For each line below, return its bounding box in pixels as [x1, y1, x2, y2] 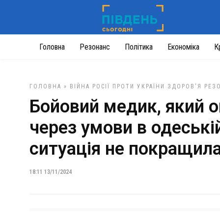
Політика [125, 42, 153, 52]
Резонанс [80, 42, 110, 52]
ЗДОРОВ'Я [167, 83, 202, 90]
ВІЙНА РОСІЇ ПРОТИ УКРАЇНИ [70, 83, 165, 90]
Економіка [167, 42, 199, 52]
